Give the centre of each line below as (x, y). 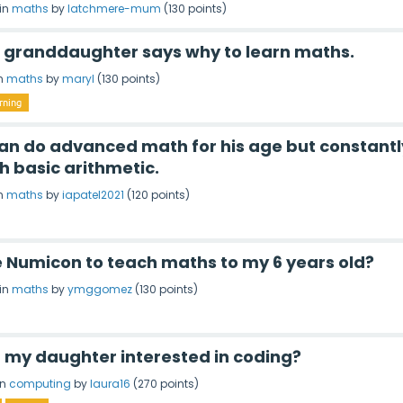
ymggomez (100, 289)
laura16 (110, 383)
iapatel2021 (93, 194)
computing (40, 383)
